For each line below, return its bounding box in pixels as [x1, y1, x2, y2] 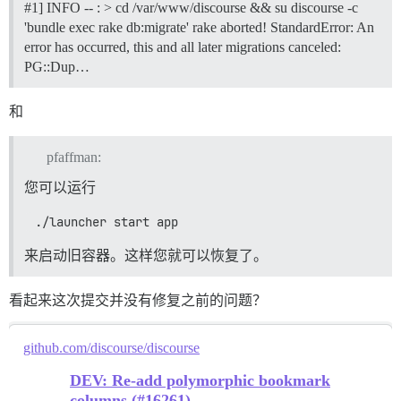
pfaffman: [46, 149, 101, 165]
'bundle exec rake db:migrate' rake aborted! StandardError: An [24, 19, 374, 35]
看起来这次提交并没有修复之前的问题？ [9, 292, 267, 308]
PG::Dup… [24, 58, 90, 74]
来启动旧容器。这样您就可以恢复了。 [24, 247, 268, 263]
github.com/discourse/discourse [23, 339, 200, 355]
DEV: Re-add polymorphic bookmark [70, 371, 330, 389]
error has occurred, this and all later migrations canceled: [24, 38, 341, 55]
